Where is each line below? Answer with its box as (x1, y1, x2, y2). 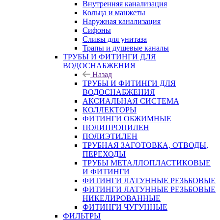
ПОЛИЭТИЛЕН (82, 132, 137, 140)
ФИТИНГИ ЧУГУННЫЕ (82, 203, 167, 211)
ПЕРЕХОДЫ (82, 150, 126, 158)
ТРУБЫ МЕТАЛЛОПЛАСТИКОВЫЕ (82, 159, 211, 167)
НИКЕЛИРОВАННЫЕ (82, 194, 161, 202)
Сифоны (82, 26, 111, 34)
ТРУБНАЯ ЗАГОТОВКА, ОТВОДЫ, (82, 141, 208, 149)
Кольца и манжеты (82, 8, 145, 17)
